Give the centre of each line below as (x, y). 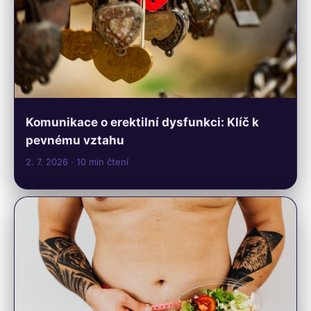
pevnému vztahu (75, 141)
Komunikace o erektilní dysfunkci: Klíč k (142, 123)
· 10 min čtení (100, 162)
